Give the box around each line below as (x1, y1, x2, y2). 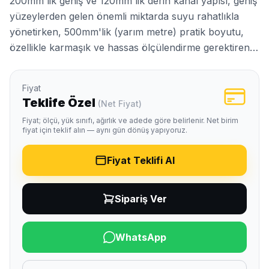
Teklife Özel (22, 95, 98, 110)
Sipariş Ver (114, 193, 167, 205)
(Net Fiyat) (98, 98, 142, 109)
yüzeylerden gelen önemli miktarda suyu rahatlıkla (10, 10, 239, 23)
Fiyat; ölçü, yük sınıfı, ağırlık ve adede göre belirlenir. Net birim (22, 116, 238, 125)
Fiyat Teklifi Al (106, 154, 175, 167)
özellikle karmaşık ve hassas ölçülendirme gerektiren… (10, 41, 258, 54)
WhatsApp (115, 231, 166, 244)
